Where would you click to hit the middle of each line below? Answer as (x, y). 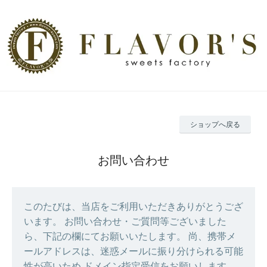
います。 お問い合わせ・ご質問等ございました (125, 222)
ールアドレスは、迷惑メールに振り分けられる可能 (133, 252)
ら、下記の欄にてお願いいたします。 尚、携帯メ (130, 237)
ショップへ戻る (215, 125)
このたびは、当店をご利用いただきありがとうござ (133, 207)
